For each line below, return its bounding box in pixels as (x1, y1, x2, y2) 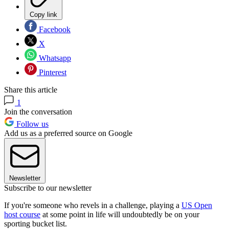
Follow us (14, 120, 49, 129)
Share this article (4, 85, 57, 95)
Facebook (37, 25, 71, 34)
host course (4, 210, 40, 219)
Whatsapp (37, 54, 71, 63)
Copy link (30, 11, 57, 19)
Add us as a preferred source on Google (4, 129, 132, 138)
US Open (181, 201, 212, 210)
